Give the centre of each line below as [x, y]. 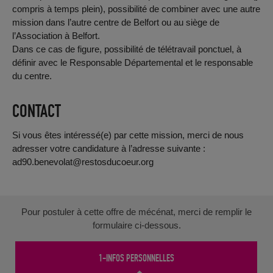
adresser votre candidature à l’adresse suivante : [108, 148]
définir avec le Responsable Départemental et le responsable [132, 62]
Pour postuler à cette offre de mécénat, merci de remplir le [136, 211]
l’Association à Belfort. [56, 35]
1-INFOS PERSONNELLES [136, 258]
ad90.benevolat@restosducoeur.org [83, 161]
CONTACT [36, 111]
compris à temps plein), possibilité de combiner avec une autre [136, 9]
